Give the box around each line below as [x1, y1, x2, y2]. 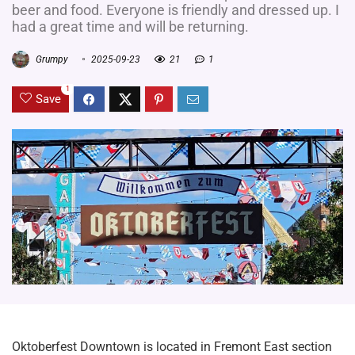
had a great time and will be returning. [12, 18, 249, 36]
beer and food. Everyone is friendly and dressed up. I [12, 2, 339, 19]
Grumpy [33, 53, 68, 65]
